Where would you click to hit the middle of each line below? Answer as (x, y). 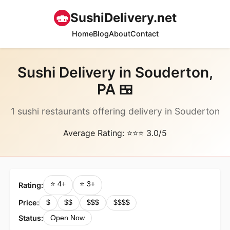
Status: (31, 218)
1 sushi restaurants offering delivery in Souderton (115, 111)
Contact (144, 34)
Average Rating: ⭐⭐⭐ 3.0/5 (115, 133)
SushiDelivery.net (123, 18)
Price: (29, 203)
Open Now (67, 218)
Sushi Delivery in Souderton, (115, 72)
